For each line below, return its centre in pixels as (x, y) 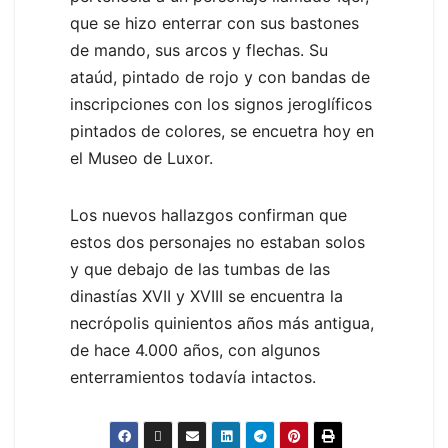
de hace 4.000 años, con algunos (195, 350)
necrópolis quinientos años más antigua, (222, 323)
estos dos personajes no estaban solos (217, 242)
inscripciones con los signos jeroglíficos (221, 104)
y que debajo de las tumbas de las (200, 269)
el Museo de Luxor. (141, 158)
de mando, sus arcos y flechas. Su (199, 50)
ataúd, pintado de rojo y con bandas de (220, 77)
